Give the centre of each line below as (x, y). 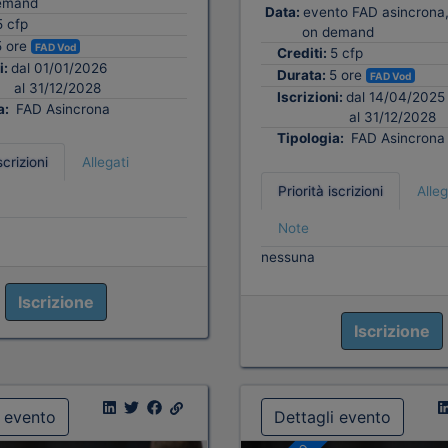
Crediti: (303, 52)
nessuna (288, 257)
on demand (337, 31)
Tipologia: (312, 138)
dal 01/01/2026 (58, 68)
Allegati (105, 162)
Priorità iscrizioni (330, 191)
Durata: (303, 74)
